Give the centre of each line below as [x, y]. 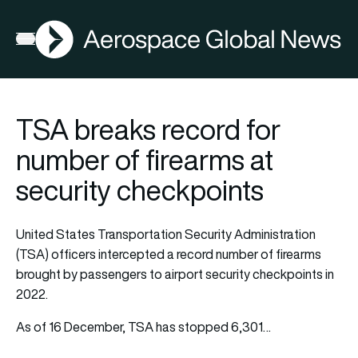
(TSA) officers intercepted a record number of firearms [169, 254]
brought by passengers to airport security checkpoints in [175, 274]
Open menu [48, 42]
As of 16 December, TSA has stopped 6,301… [143, 326]
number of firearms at [145, 159]
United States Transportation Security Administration [166, 234]
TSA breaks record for [148, 129]
